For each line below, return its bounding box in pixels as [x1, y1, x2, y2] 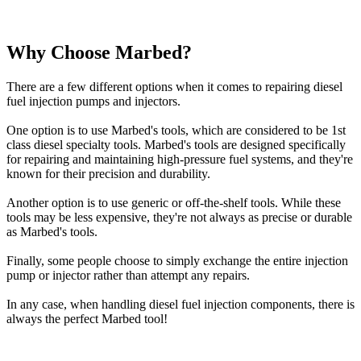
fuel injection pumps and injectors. [6, 93, 180, 108]
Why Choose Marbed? [6, 41, 192, 63]
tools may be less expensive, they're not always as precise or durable [6, 210, 352, 224]
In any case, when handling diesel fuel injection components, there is [6, 297, 355, 311]
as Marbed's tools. [6, 224, 98, 239]
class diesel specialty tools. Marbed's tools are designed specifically [6, 137, 346, 151]
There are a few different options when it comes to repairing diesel [6, 79, 342, 93]
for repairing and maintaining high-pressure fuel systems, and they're [6, 151, 353, 166]
